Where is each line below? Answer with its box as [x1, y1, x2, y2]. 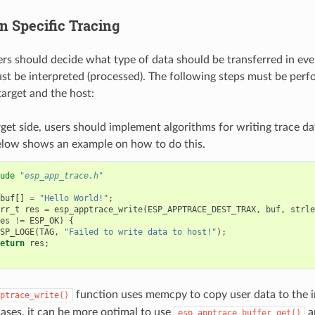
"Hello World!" [39, 193, 108, 204]
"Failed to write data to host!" [63, 227, 217, 238]
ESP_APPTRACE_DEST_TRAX [147, 205, 256, 215]
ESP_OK [29, 216, 59, 226]
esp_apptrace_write [53, 205, 143, 215]
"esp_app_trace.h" [19, 171, 103, 181]
